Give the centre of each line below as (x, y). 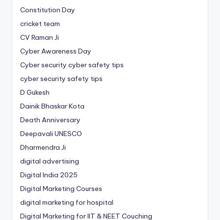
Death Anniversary (50, 120)
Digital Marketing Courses (61, 189)
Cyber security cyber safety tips (72, 65)
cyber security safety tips (61, 79)
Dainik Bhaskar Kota (52, 106)
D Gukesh (35, 93)
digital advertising (50, 161)
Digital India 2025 (49, 175)
